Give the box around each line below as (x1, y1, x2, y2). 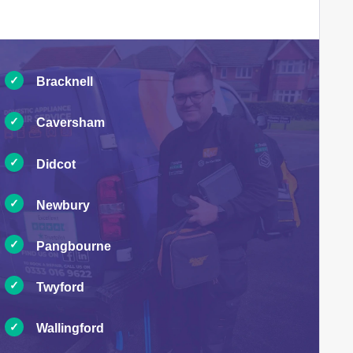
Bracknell (36, 75, 94, 89)
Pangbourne (36, 239, 112, 253)
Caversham (36, 116, 106, 130)
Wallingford (36, 321, 105, 336)
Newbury (36, 198, 91, 212)
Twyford (36, 281, 85, 295)
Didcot (36, 157, 76, 171)
